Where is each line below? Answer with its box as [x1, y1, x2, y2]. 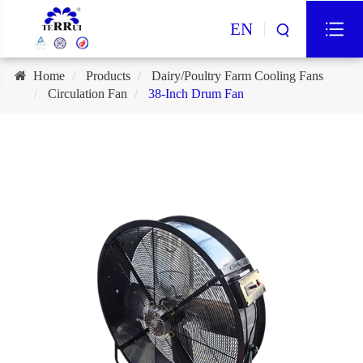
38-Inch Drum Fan [147, 86, 244, 100]
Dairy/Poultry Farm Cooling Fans [151, 68, 323, 83]
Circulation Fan [47, 86, 127, 100]
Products [85, 68, 130, 83]
